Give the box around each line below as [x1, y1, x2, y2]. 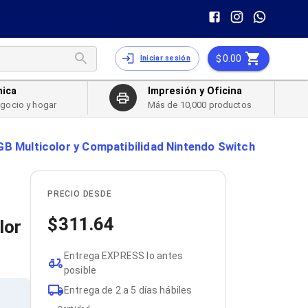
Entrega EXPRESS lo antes [63, 250, 184, 261]
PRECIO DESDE [47, 189, 112, 199]
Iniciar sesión [140, 54, 190, 63]
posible [63, 265, 97, 276]
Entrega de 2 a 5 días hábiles [63, 284, 192, 296]
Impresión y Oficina [147, 85, 243, 98]
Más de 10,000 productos [147, 100, 252, 111]
